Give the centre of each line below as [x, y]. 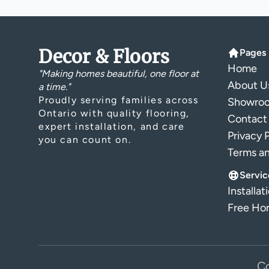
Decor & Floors [104, 56]
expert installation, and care [112, 126]
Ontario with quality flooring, [114, 113]
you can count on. [85, 140]
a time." [54, 87]
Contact [247, 119]
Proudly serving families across [119, 100]
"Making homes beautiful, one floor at [119, 74]
